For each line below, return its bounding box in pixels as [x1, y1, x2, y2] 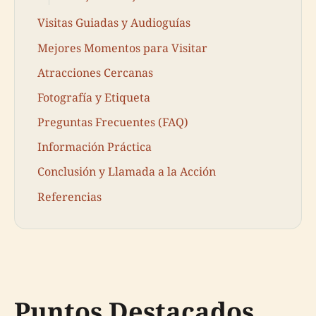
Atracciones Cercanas [37, 64, 153, 80]
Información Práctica [37, 139, 152, 155]
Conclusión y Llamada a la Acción [37, 164, 216, 180]
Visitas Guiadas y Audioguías [37, 15, 190, 31]
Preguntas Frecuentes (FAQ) [37, 114, 188, 130]
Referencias [37, 188, 102, 205]
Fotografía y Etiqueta [37, 89, 150, 105]
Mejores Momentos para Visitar [37, 39, 207, 56]
